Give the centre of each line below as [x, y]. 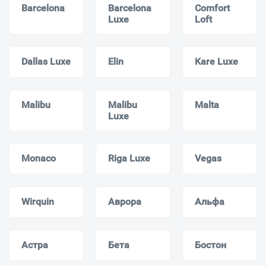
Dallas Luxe [46, 62]
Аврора [125, 202]
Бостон [210, 245]
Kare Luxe [216, 62]
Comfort [212, 8]
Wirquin [38, 202]
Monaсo [39, 159]
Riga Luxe [129, 159]
